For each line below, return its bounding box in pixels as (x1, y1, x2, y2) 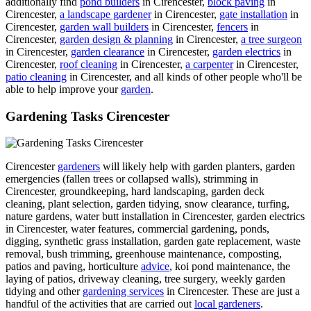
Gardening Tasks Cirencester (6, 108, 169, 124)
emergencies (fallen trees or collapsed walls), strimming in (6, 173, 258, 185)
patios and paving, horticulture (6, 260, 141, 273)
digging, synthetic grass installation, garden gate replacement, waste (6, 235, 301, 248)
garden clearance (71, 45, 144, 58)
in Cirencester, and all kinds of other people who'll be (67, 70, 302, 83)
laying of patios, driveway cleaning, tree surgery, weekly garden (6, 273, 285, 285)
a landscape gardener (60, 8, 151, 20)
